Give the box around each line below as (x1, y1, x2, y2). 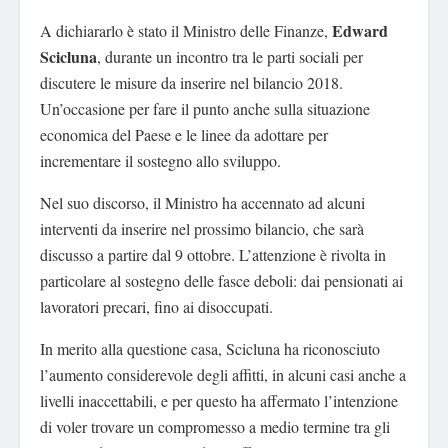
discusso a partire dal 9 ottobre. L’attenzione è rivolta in (40, 244, 386, 266)
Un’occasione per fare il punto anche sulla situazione (40, 98, 370, 120)
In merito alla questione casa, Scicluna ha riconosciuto (40, 338, 380, 360)
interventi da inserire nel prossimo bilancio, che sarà (40, 218, 364, 240)
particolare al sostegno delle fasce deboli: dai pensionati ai (40, 270, 403, 292)
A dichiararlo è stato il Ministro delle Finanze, (40, 20, 332, 42)
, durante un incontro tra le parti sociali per (97, 46, 363, 68)
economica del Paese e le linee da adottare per (40, 124, 328, 146)
